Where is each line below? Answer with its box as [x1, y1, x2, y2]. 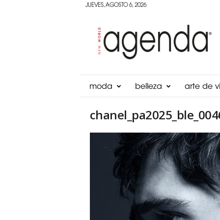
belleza [135, 83, 162, 91]
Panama [82, 27, 109, 33]
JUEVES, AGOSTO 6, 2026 [85, 3, 146, 8]
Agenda [82, 16, 108, 23]
